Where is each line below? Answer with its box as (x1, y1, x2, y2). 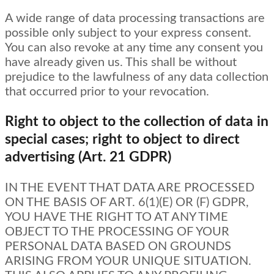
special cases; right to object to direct (5, 132, 240, 147)
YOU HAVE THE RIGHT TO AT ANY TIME (5, 211, 228, 224)
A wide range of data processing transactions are (5, 12, 265, 24)
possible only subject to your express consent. (5, 26, 251, 39)
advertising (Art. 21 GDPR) (5, 150, 171, 165)
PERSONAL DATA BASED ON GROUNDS (5, 240, 231, 253)
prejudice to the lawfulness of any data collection (5, 70, 268, 83)
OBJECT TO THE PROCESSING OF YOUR (5, 226, 229, 239)
